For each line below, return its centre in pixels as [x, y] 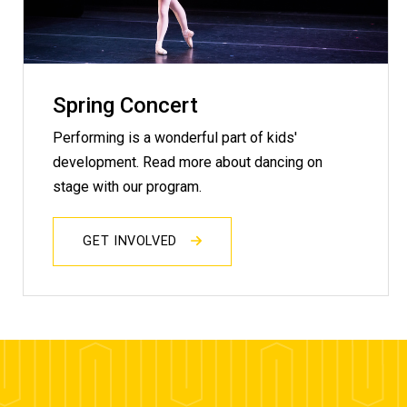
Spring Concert [126, 105]
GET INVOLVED [132, 242]
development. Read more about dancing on [188, 163]
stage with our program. [129, 187]
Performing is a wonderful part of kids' [175, 138]
